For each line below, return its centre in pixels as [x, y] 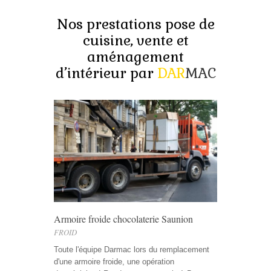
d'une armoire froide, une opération [114, 262]
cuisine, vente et [135, 41]
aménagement [135, 57]
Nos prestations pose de [135, 24]
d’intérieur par [106, 73]
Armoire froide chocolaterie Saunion [123, 219]
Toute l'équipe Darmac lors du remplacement [132, 250]
